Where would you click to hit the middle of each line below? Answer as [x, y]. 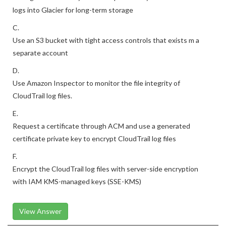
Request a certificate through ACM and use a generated [101, 141]
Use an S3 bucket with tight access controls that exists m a [106, 55]
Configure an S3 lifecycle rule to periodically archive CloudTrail [110, 12]
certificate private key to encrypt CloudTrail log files [94, 154]
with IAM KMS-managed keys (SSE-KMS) [77, 196]
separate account [40, 68]
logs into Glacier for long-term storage [73, 25]
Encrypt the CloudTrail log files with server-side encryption [105, 184]
